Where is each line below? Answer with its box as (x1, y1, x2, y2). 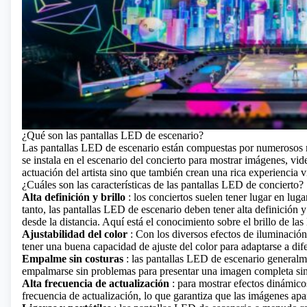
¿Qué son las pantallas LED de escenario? (22, 130, 204, 142)
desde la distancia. (22, 216, 102, 228)
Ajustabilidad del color (22, 228, 127, 241)
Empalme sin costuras (22, 253, 123, 265)
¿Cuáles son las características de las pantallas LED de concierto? (22, 179, 304, 191)
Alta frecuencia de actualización (22, 278, 169, 290)
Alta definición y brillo (22, 191, 125, 204)
